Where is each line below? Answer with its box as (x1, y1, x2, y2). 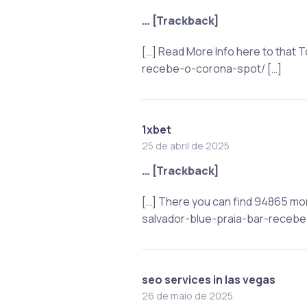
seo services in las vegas (141, 271, 275, 287)
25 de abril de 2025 (141, 138, 230, 152)
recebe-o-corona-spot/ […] (141, 60, 282, 76)
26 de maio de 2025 (141, 288, 233, 302)
